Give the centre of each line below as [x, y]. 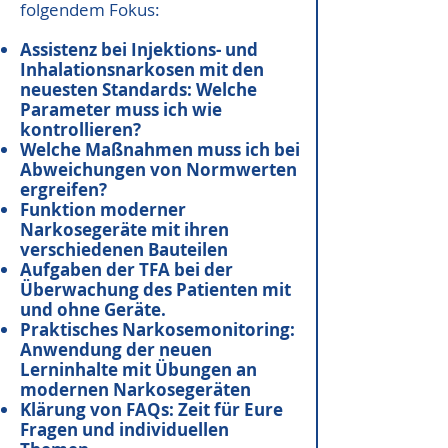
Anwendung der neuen [116, 349]
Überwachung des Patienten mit [155, 289]
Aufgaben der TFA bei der [126, 269]
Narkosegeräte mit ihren [124, 229]
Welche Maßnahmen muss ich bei [160, 149]
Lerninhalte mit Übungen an [138, 369]
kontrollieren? [80, 129]
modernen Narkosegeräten [135, 389]
